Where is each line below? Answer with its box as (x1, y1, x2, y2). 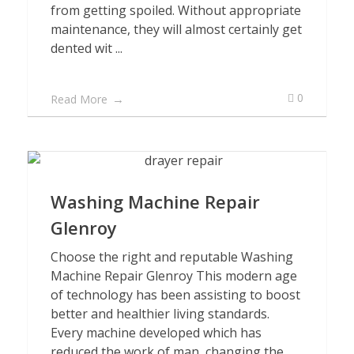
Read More (51, 92, 107, 107)
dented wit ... (51, 40, 122, 57)
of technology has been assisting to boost (51, 286, 300, 303)
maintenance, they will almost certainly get (51, 21, 302, 38)
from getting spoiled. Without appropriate (51, 2, 301, 19)
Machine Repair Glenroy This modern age (51, 267, 297, 284)
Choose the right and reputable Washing (51, 248, 293, 265)
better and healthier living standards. (51, 305, 269, 322)
